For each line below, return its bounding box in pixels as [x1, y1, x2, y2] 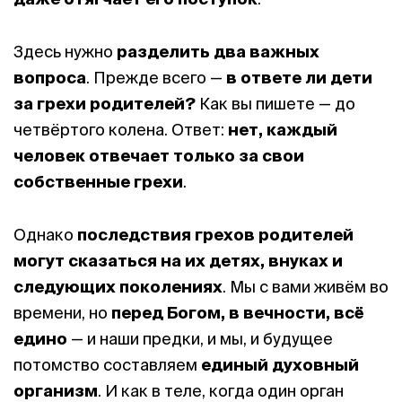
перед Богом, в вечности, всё [111, 303, 364, 322]
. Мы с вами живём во [223, 277, 389, 296]
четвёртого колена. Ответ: [13, 120, 228, 139]
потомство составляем [13, 355, 201, 374]
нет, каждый [228, 120, 337, 139]
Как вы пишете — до [196, 94, 355, 113]
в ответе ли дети [226, 68, 372, 87]
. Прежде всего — [86, 68, 226, 87]
